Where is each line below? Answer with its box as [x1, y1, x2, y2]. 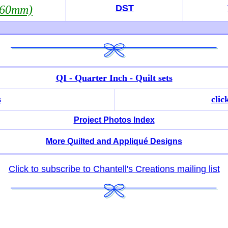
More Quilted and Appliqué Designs [46, 137, 182, 146]
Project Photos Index [73, 116, 155, 124]
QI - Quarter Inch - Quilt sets [55, 73, 173, 83]
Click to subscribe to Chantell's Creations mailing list [8, 164, 220, 174]
